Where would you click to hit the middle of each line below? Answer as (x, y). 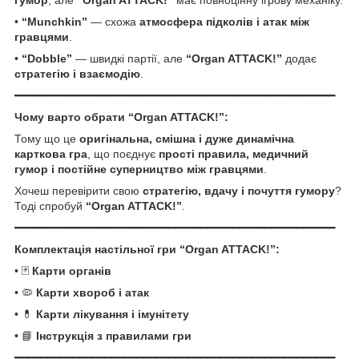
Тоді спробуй (50, 206)
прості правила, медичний (234, 153)
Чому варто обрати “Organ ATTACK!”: (121, 117)
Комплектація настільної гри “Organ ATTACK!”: (147, 249)
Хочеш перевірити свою (79, 190)
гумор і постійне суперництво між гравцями (139, 169)
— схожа (113, 21)
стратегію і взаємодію (77, 73)
